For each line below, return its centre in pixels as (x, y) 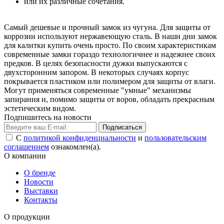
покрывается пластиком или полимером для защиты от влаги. (110, 81)
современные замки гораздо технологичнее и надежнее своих (110, 54)
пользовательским (175, 137)
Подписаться (122, 127)
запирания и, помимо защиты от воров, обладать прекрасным (109, 99)
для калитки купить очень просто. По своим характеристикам (110, 45)
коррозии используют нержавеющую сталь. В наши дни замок (110, 36)
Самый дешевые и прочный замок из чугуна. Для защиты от (107, 27)
